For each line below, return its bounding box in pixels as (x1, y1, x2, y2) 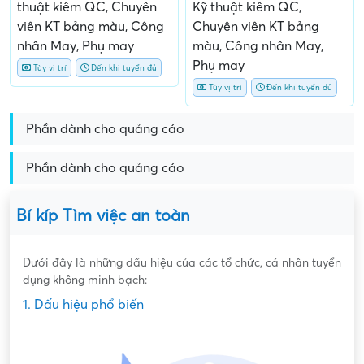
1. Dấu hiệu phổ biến (23, 297, 144, 312)
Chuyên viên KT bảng (193, 19, 319, 34)
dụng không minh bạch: (23, 273, 147, 286)
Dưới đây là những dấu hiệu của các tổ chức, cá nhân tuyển (23, 256, 341, 269)
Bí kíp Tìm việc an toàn (16, 206, 190, 225)
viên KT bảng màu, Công (17, 19, 164, 34)
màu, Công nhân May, (193, 38, 323, 54)
